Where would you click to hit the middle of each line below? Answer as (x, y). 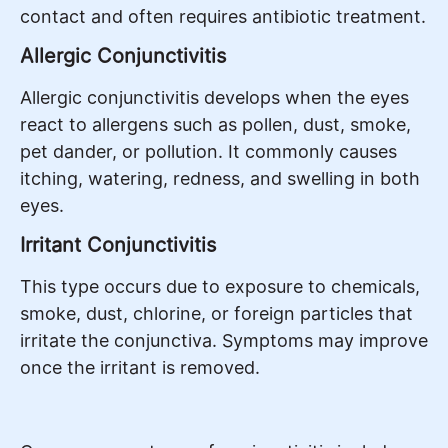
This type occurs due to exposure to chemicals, (220, 287)
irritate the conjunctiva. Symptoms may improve (224, 341)
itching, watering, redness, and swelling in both (220, 179)
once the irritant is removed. (140, 368)
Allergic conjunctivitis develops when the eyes (214, 98)
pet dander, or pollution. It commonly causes (208, 152)
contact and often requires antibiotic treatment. (223, 16)
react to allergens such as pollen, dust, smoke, (215, 125)
